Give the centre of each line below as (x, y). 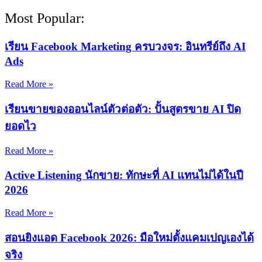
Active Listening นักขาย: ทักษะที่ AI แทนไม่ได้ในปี (124, 175)
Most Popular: (45, 18)
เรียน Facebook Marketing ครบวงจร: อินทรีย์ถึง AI (125, 47)
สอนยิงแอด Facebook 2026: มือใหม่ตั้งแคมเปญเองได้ (129, 237)
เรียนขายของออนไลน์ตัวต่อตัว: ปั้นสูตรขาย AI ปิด (123, 109)
